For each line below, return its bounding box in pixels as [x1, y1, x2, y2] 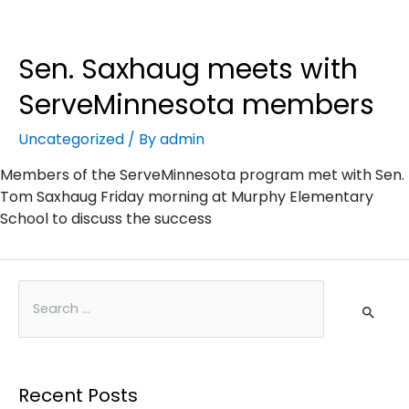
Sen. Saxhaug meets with [18, 50, 358, 89]
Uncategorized [18, 129, 124, 151]
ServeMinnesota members [18, 86, 374, 125]
